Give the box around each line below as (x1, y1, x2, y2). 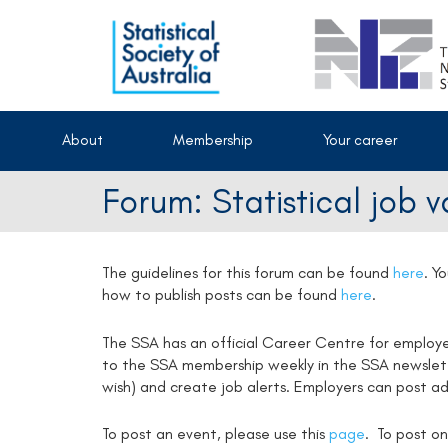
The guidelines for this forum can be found (102, 263, 393, 282)
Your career (323, 131, 397, 149)
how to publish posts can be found (102, 285, 341, 304)
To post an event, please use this (102, 424, 329, 444)
